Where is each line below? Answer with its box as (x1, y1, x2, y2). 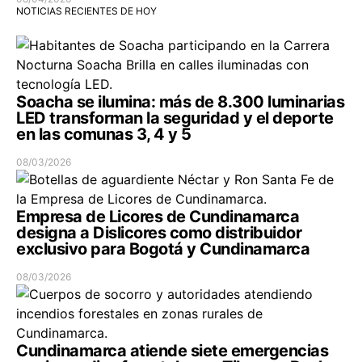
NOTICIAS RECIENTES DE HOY (16, 5, 157, 18)
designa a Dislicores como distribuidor (16, 223, 301, 243)
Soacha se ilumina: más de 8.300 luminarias (16, 92, 344, 112)
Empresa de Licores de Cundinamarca (16, 207, 299, 227)
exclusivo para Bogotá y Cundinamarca (16, 239, 309, 259)
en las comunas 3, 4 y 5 (16, 124, 192, 145)
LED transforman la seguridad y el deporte (16, 108, 334, 128)
